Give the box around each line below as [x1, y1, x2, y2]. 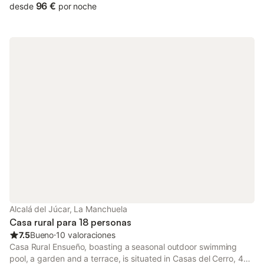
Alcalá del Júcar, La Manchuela [9, 204, 127, 214]
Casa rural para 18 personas [9, 216, 131, 228]
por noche [58, 1, 97, 11]
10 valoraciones [56, 230, 116, 240]
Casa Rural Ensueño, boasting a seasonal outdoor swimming [9, 242, 237, 252]
